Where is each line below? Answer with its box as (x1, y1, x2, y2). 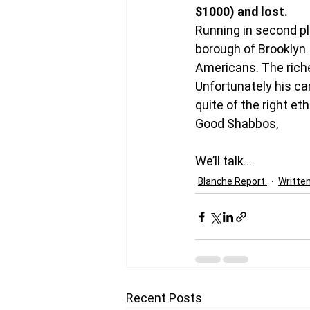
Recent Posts (126, 291, 202, 305)
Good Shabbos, (195, 116, 278, 131)
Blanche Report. (198, 176, 267, 187)
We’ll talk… (195, 154, 252, 168)
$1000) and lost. (195, 4, 291, 19)
